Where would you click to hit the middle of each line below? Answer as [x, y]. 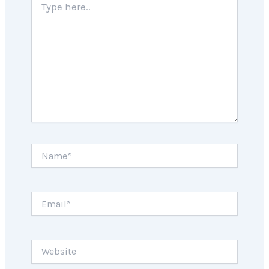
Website [46, 244]
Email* [43, 197]
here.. [40, 8]
